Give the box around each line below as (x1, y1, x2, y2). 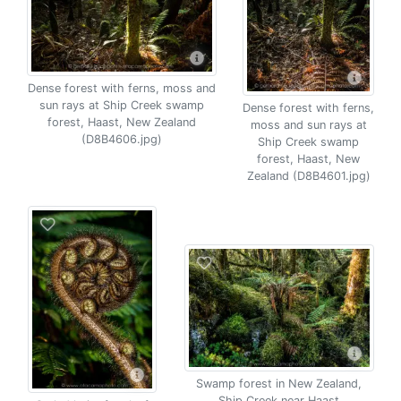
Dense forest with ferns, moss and (27, 81, 216, 95)
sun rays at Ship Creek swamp (38, 98, 204, 112)
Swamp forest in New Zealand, (196, 377, 362, 390)
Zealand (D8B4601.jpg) (246, 169, 371, 183)
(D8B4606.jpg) (81, 132, 162, 146)
